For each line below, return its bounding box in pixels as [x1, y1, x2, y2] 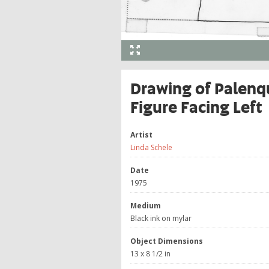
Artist [130, 130, 153, 141]
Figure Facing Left [130, 95, 262, 118]
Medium [130, 201, 161, 211]
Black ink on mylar [130, 213, 192, 224]
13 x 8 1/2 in [130, 249, 171, 259]
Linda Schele [130, 142, 172, 153]
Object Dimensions [130, 236, 203, 247]
